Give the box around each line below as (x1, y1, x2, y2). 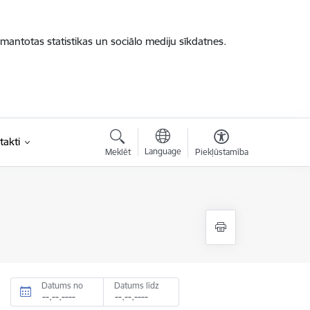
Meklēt (104, 147, 131, 157)
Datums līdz (114, 280, 160, 291)
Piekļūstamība (194, 147, 248, 157)
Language (144, 146, 181, 156)
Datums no (42, 280, 84, 291)
